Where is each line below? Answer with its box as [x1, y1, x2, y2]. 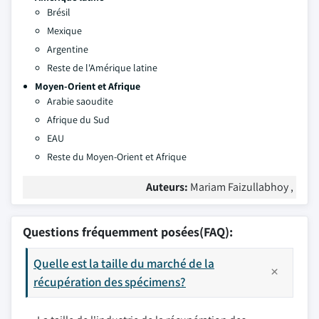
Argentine [47, 43, 88, 56]
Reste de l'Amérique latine [47, 61, 157, 74]
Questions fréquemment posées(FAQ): [23, 224, 233, 240]
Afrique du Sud [47, 113, 110, 126]
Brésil [47, 6, 70, 19]
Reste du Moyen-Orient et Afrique [47, 150, 187, 163]
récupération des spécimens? [33, 273, 186, 290]
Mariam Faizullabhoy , [190, 179, 293, 194]
